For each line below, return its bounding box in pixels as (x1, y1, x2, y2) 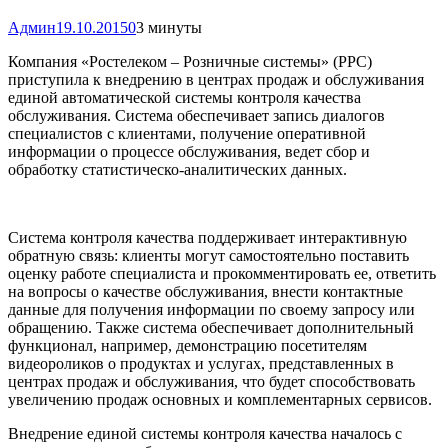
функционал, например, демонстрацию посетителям (8, 336, 367, 354)
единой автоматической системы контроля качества (8, 88, 361, 106)
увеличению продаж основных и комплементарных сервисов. (8, 390, 432, 408)
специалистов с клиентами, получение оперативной (8, 124, 366, 142)
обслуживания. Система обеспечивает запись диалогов (8, 106, 385, 124)
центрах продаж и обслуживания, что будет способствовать (8, 372, 415, 390)
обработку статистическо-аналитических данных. (8, 160, 347, 178)
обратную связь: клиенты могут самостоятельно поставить (8, 246, 409, 264)
